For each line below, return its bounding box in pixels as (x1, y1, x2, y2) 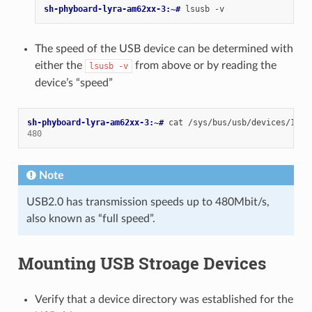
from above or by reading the (132, 60, 276, 72)
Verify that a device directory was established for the (34, 294, 293, 306)
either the (34, 60, 85, 72)
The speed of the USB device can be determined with (34, 43, 293, 55)
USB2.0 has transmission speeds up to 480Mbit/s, (26, 196, 270, 208)
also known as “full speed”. (26, 213, 155, 225)
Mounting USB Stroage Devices (17, 252, 266, 275)
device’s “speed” (34, 77, 113, 89)
